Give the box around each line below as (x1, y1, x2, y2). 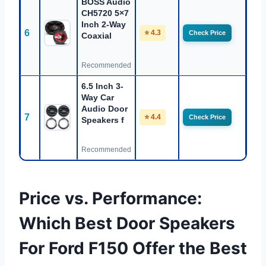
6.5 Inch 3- (81, 81, 123, 91)
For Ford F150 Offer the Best (19, 238, 247, 259)
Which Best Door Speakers (19, 213, 235, 234)
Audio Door (81, 104, 128, 114)
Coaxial (81, 31, 112, 41)
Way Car (81, 93, 114, 103)
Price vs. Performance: (19, 188, 202, 209)
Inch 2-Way (81, 20, 126, 30)
